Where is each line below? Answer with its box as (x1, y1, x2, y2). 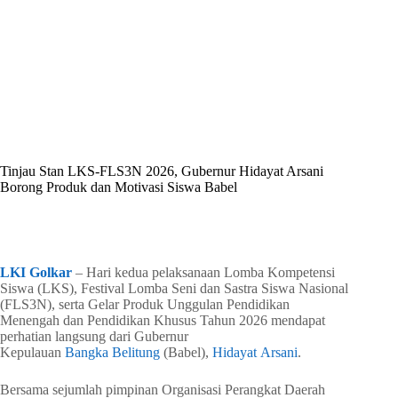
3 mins (219, 213, 257, 229)
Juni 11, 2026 (136, 103, 212, 119)
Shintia (56, 103, 96, 119)
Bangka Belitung (65, 345, 160, 361)
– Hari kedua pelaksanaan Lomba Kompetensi (72, 265, 335, 281)
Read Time (154, 213, 216, 229)
